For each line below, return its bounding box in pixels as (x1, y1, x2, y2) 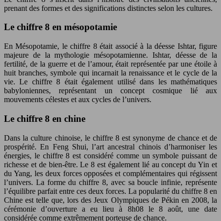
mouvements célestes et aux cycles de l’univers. (4, 95, 151, 104)
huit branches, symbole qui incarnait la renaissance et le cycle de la (4, 69, 217, 77)
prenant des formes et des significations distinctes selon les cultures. (4, 3, 213, 12)
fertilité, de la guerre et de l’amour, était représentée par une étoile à (4, 60, 217, 69)
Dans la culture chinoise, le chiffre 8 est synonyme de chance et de (4, 133, 217, 142)
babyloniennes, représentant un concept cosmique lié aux (4, 86, 217, 95)
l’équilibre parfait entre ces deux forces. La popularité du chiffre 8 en (4, 186, 217, 195)
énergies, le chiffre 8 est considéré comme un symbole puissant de (4, 151, 217, 160)
